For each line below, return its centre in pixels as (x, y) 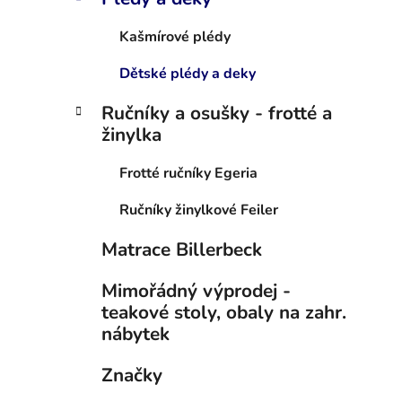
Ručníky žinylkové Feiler (199, 210)
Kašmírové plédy (175, 37)
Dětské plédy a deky (188, 74)
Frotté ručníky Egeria (188, 174)
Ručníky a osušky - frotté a (217, 114)
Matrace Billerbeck (182, 250)
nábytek (135, 334)
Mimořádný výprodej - (196, 291)
